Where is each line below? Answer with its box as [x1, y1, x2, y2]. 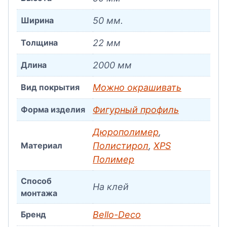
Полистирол [93, 140, 148, 151]
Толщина [21, 37, 58, 48]
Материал [21, 140, 62, 150]
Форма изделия [21, 104, 85, 115]
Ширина [21, 15, 54, 25]
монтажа [21, 188, 57, 198]
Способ [21, 176, 52, 186]
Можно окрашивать [93, 82, 181, 93]
